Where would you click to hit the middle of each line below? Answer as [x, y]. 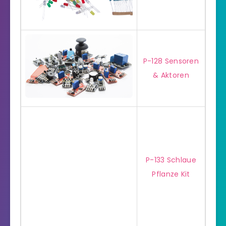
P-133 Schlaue [171, 160]
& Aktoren [171, 75]
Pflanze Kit [171, 174]
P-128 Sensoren [171, 61]
